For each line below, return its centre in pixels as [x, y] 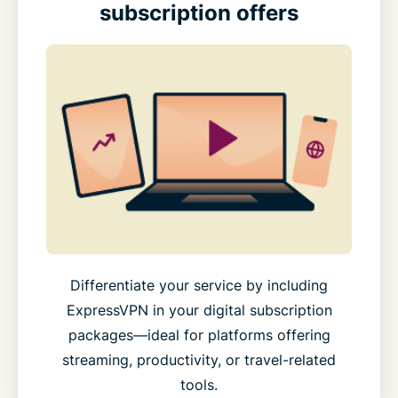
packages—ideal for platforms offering [199, 335]
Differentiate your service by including [199, 286]
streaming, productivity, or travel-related [199, 360]
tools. [199, 385]
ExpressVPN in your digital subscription [199, 310]
